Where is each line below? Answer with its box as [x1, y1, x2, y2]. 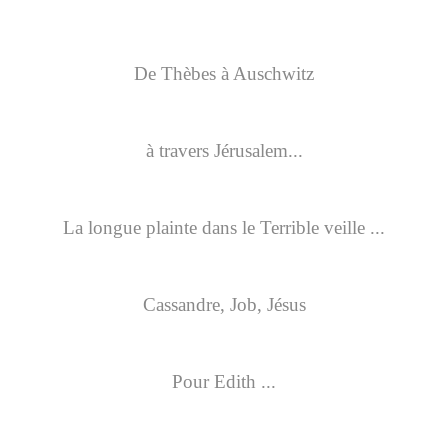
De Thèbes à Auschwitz [134, 63, 314, 85]
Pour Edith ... [172, 371, 276, 393]
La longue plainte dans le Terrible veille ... [63, 217, 385, 239]
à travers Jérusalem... [145, 140, 303, 162]
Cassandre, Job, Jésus [142, 294, 306, 316]
